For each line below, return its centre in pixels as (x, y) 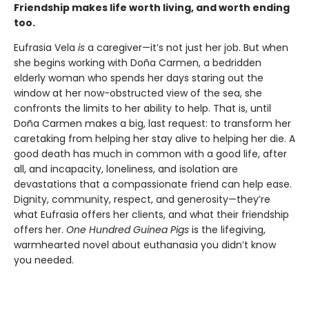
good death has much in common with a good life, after (150, 154)
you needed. (44, 260)
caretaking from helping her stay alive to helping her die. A (154, 139)
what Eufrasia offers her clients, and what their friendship (151, 215)
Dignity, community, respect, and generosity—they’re (142, 200)
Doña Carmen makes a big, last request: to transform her (152, 124)
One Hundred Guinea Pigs (128, 230)
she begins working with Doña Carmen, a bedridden (138, 63)
